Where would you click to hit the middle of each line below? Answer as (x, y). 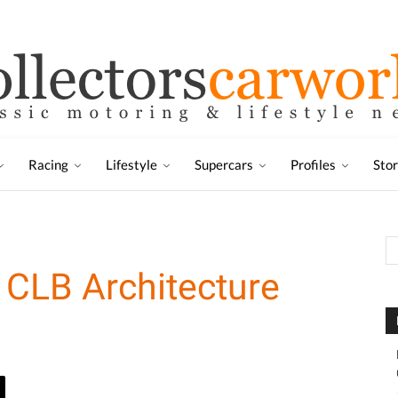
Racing (48, 164)
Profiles (313, 164)
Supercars (224, 164)
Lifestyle (131, 164)
